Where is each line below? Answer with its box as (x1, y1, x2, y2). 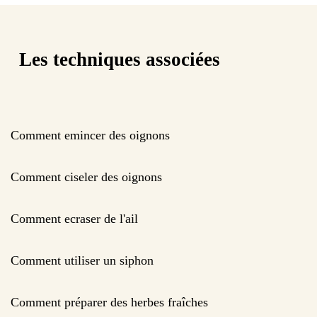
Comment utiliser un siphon (11, 253, 154, 267)
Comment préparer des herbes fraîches (11, 294, 208, 309)
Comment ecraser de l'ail (11, 211, 138, 226)
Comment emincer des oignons (11, 127, 170, 142)
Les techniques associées (19, 49, 220, 71)
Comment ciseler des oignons (11, 169, 162, 184)
